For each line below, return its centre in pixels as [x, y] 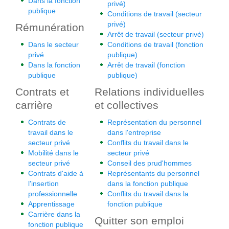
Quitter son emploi [139, 221]
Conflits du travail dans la [148, 194]
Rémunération [50, 27]
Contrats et [42, 92]
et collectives [127, 105]
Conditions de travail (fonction [155, 44]
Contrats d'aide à [56, 173]
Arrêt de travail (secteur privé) [156, 34]
